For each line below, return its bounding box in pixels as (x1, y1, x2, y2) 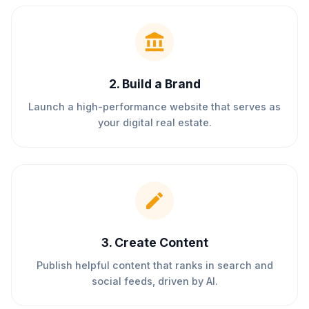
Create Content (114, 235, 208, 250)
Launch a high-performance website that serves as (28, 101, 281, 112)
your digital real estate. (97, 117, 212, 128)
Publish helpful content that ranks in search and (36, 259, 273, 271)
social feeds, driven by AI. (91, 275, 218, 287)
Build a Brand (121, 77, 201, 91)
